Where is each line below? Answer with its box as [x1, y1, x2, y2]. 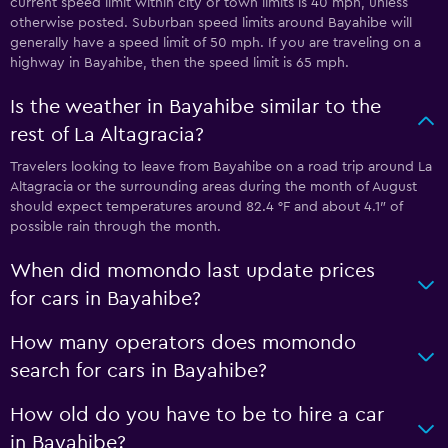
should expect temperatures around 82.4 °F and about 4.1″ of [10, 199, 403, 214]
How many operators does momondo [10, 332, 356, 353]
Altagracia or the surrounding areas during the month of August [10, 179, 417, 194]
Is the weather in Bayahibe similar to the [10, 96, 381, 117]
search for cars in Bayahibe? [10, 360, 267, 381]
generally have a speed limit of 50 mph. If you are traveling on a [10, 35, 421, 50]
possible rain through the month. [10, 219, 221, 234]
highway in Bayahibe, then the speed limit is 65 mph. [10, 55, 349, 70]
